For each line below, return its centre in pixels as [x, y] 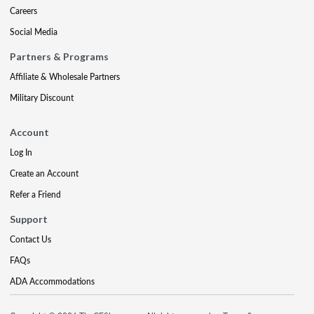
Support [29, 219]
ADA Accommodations [52, 281]
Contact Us [30, 239]
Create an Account [44, 173]
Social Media [34, 32]
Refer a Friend [35, 194]
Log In [21, 152]
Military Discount [42, 98]
